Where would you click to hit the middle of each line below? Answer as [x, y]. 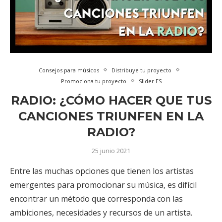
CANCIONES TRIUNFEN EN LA [111, 116]
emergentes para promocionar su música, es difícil [103, 185]
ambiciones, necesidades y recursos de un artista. [101, 212]
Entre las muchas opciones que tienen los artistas [102, 171]
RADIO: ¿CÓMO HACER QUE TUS [111, 100]
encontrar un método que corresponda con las [96, 198]
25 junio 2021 [111, 150]
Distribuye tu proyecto [141, 70]
